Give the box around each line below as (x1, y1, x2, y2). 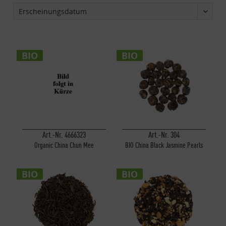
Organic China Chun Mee (34, 141, 94, 150)
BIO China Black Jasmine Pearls (125, 141, 203, 150)
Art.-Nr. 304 (148, 130, 180, 140)
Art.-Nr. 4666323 (42, 130, 86, 140)
